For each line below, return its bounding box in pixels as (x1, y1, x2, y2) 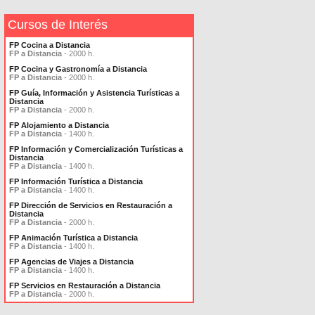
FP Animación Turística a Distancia (9, 233, 138, 242)
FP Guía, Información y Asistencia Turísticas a (9, 89, 179, 97)
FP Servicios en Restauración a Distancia (9, 281, 160, 290)
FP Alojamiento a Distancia (9, 121, 109, 129)
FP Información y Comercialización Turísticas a (9, 145, 183, 153)
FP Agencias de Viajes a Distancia (9, 257, 134, 266)
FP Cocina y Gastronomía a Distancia (9, 65, 147, 73)
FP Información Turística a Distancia (9, 177, 143, 186)
